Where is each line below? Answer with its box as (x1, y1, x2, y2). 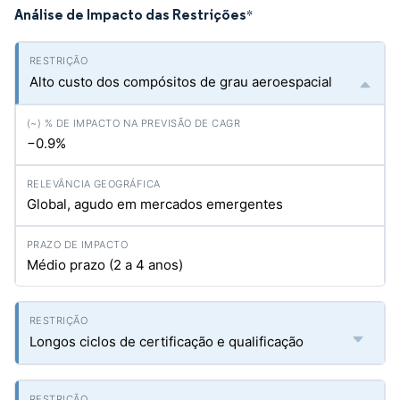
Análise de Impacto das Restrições (14, 5, 246, 23)
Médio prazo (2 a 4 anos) (27, 256, 183, 273)
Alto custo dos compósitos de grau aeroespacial (29, 73, 332, 90)
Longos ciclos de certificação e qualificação (29, 333, 304, 350)
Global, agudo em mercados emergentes (27, 196, 283, 212)
